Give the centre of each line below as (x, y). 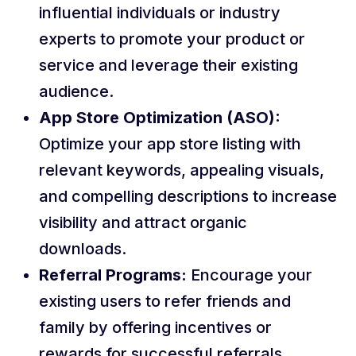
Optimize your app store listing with (170, 144)
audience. (76, 91)
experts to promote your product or (172, 39)
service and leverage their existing (168, 65)
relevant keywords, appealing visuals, (182, 170)
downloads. (83, 249)
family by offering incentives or (155, 327)
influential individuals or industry (160, 13)
